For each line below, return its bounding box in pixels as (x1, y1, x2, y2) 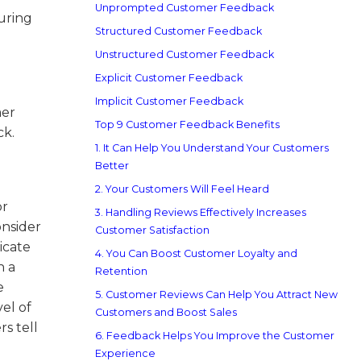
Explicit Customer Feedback (95, 72, 243, 84)
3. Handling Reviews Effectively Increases (95, 206, 306, 218)
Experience (95, 347, 156, 359)
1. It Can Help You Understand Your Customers (95, 142, 329, 154)
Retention (95, 265, 147, 277)
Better (95, 160, 129, 172)
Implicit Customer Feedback (95, 95, 243, 107)
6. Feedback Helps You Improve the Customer (95, 330, 334, 342)
